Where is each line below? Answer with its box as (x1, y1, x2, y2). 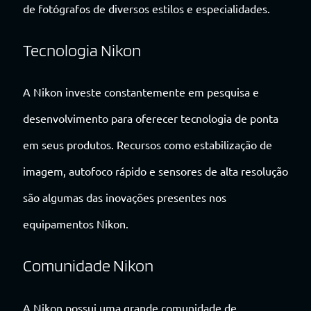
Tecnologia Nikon (23, 40, 141, 60)
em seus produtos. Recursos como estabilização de (23, 137, 272, 152)
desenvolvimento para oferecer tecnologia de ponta (23, 111, 278, 126)
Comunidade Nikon (23, 255, 153, 276)
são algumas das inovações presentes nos (23, 190, 226, 205)
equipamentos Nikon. (23, 217, 128, 231)
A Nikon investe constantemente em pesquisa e (23, 85, 259, 99)
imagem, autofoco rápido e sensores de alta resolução (23, 164, 288, 178)
